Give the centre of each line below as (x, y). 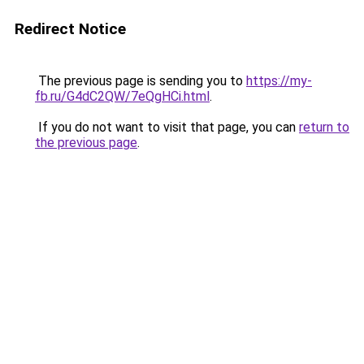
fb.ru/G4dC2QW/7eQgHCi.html (122, 96)
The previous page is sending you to (141, 81)
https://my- (279, 81)
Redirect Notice (70, 29)
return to (324, 127)
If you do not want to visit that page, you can (167, 127)
